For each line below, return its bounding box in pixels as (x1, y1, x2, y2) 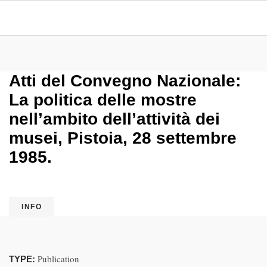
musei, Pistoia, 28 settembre (9, 129, 237, 147)
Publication (38, 253, 79, 265)
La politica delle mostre (9, 91, 197, 109)
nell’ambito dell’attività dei (9, 110, 220, 128)
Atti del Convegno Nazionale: (9, 72, 241, 90)
